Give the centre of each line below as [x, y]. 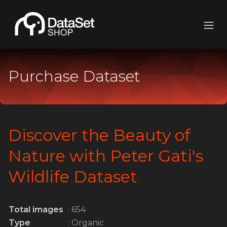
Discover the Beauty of [99, 135]
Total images [36, 210]
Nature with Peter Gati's [106, 156]
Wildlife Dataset [73, 177]
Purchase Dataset [74, 76]
